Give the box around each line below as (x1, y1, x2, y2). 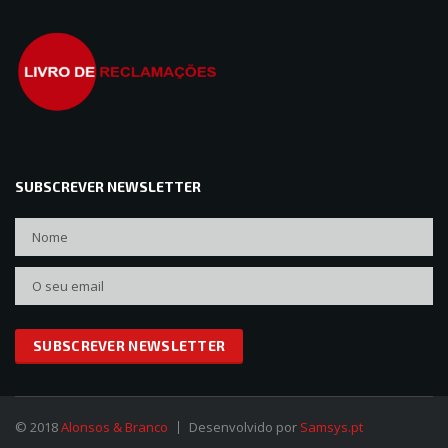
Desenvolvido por (189, 418, 300, 436)
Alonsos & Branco (61, 418, 168, 436)
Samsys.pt (300, 418, 363, 436)
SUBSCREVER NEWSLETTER (15, 178, 201, 195)
